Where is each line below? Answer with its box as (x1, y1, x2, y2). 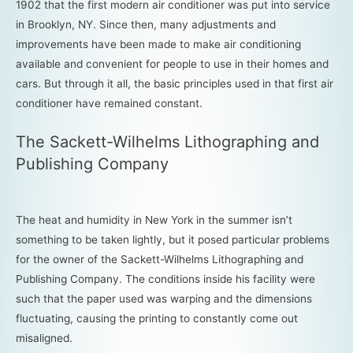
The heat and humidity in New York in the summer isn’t (16, 213, 292, 226)
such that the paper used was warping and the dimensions (16, 292, 312, 305)
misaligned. (16, 331, 72, 344)
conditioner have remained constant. (16, 96, 203, 110)
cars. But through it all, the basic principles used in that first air (16, 76, 333, 90)
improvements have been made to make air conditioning (16, 37, 301, 50)
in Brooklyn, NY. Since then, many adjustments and (16, 17, 276, 31)
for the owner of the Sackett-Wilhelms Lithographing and (16, 252, 303, 266)
